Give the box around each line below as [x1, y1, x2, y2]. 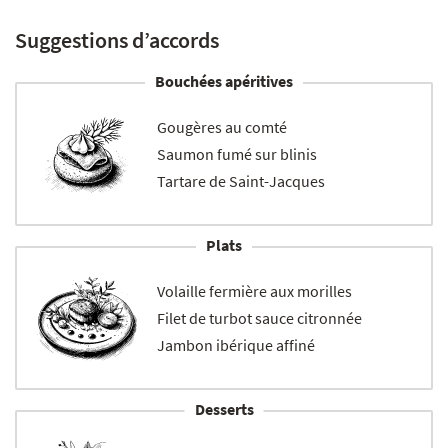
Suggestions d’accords [15, 26, 219, 55]
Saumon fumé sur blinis [157, 144, 317, 165]
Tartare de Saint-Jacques [157, 171, 325, 192]
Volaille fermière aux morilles [157, 281, 352, 302]
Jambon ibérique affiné [157, 335, 315, 356]
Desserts [194, 399, 254, 420]
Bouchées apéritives [155, 71, 293, 92]
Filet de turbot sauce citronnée [157, 308, 362, 329]
